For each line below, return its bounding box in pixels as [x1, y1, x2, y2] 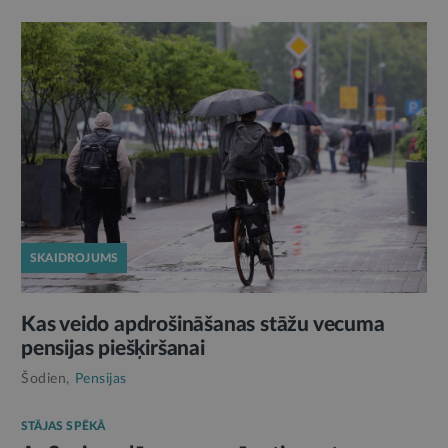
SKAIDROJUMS [30, 251, 119, 264]
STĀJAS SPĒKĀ [21, 419, 106, 432]
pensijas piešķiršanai [21, 337, 205, 359]
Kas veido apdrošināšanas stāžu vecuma [21, 313, 385, 335]
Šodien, [21, 371, 70, 386]
